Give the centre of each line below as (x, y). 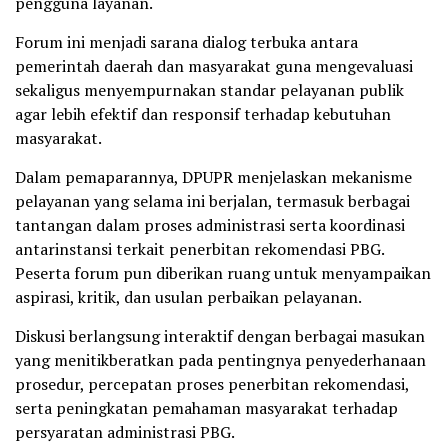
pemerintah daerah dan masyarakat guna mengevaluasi (214, 65)
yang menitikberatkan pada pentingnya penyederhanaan (220, 359)
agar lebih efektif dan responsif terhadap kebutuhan (203, 113)
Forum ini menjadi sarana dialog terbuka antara (186, 41)
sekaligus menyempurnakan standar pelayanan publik (209, 89)
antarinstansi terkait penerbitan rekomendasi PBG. (199, 248)
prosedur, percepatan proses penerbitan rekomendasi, (212, 383)
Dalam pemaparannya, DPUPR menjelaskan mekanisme (213, 176)
